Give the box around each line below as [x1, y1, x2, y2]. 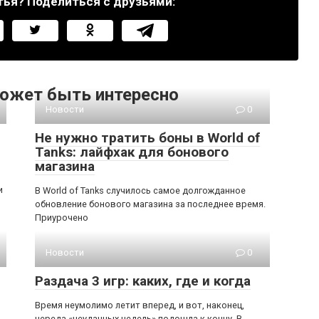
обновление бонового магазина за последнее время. [35, 199, 266, 209]
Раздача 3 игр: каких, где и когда [35, 273, 251, 289]
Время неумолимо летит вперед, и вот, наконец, [35, 300, 244, 310]
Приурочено [35, 212, 88, 223]
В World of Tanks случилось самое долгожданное [35, 185, 246, 196]
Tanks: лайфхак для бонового [35, 144, 229, 160]
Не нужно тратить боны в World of [35, 130, 260, 146]
